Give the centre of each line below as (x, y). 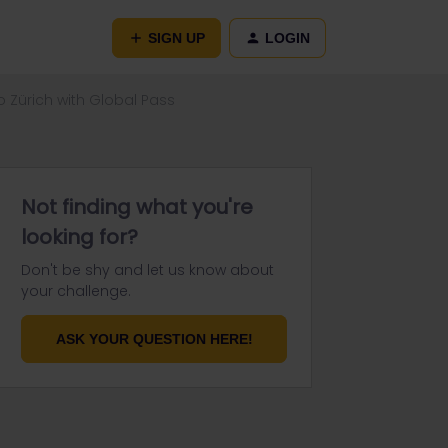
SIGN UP (176, 37)
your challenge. (76, 291)
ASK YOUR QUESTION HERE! (154, 339)
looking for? (79, 237)
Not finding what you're (137, 207)
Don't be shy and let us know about (147, 270)
